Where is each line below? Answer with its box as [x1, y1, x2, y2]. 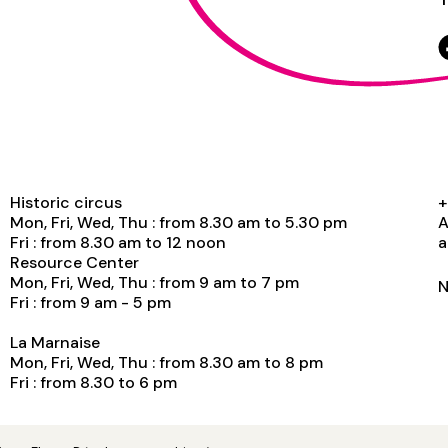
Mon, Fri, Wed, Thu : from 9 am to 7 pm [10, 272, 299, 294]
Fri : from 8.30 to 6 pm [10, 372, 177, 394]
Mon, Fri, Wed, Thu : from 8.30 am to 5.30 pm [10, 212, 347, 234]
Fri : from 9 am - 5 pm [10, 292, 171, 314]
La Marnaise [10, 332, 100, 354]
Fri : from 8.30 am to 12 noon [10, 232, 226, 254]
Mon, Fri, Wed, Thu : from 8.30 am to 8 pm [10, 352, 323, 374]
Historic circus [10, 192, 122, 214]
